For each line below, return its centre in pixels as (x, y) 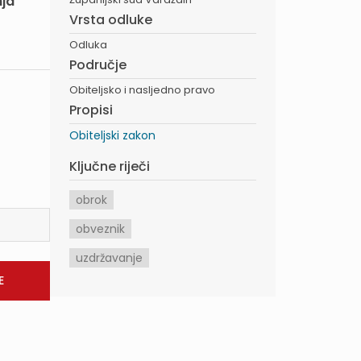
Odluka (88, 45)
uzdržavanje (109, 258)
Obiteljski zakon (112, 135)
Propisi (91, 110)
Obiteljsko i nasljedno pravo (142, 90)
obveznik (100, 229)
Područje (98, 65)
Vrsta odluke (111, 20)
